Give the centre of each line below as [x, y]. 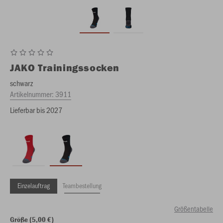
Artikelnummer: [33, 94]
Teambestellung [82, 185]
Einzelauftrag [34, 185]
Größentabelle [194, 209]
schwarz [21, 83]
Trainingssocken [79, 67]
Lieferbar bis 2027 [36, 110]
